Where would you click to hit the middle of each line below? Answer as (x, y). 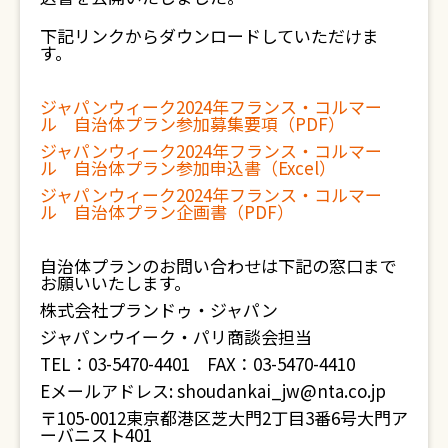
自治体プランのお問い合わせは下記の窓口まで (218, 265)
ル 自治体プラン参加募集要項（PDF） (192, 123)
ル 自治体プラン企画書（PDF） (167, 211)
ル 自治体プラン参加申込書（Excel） (188, 167)
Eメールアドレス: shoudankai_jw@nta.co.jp (213, 390)
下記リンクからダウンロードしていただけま (209, 35)
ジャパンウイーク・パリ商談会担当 (176, 336)
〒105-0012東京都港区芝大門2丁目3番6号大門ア (224, 417)
